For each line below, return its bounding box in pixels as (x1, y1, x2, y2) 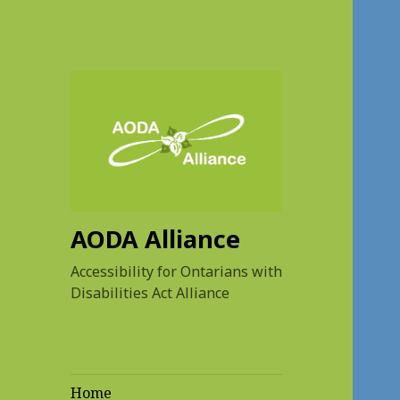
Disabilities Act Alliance (71, 283, 230, 304)
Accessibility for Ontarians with (71, 262, 283, 282)
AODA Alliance (71, 222, 241, 256)
